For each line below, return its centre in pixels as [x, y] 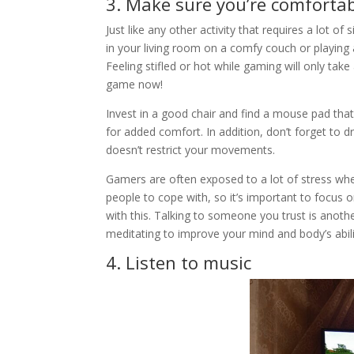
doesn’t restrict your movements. [191, 149]
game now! [135, 84]
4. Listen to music [179, 262]
